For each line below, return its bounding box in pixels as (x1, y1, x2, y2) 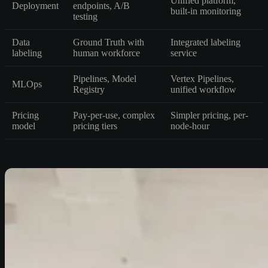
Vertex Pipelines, (170, 73, 234, 84)
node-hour (170, 120, 209, 131)
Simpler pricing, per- (170, 109, 248, 120)
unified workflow (170, 84, 236, 95)
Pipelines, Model (73, 73, 136, 84)
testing (73, 11, 98, 22)
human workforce (73, 47, 140, 58)
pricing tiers (73, 120, 117, 131)
